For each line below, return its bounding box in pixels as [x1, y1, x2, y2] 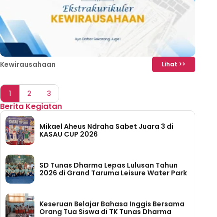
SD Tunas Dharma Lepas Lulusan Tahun [39, 160, 178, 170]
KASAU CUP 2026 [39, 129, 98, 139]
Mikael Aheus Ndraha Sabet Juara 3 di [39, 122, 173, 132]
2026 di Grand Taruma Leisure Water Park [39, 168, 187, 178]
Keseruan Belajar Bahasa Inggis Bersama [39, 199, 185, 209]
